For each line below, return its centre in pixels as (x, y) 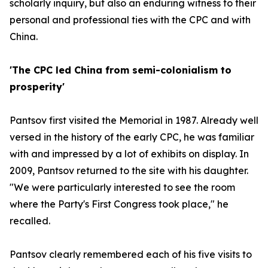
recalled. (30, 221)
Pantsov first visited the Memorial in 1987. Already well (134, 120)
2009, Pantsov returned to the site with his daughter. (129, 170)
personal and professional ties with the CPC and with (130, 20)
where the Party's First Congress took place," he (119, 204)
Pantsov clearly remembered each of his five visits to (131, 254)
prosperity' (37, 87)
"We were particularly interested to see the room (122, 187)
